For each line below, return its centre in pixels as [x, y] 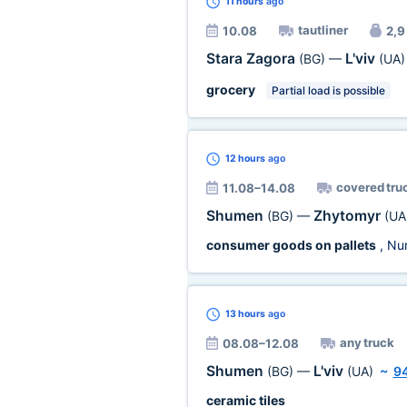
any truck [367, 342]
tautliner [323, 30]
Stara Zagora [252, 59]
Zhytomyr [348, 216]
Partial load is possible [328, 90]
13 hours [245, 314]
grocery [230, 89]
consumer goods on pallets [291, 245]
